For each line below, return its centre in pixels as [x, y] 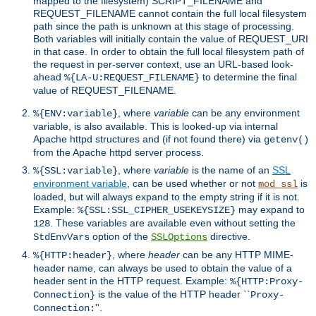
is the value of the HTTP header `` [173, 294]
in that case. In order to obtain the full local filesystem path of [169, 51]
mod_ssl [278, 184]
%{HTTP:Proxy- [267, 281]
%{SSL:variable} [75, 170]
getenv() [286, 139]
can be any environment [244, 113]
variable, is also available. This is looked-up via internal [156, 126]
